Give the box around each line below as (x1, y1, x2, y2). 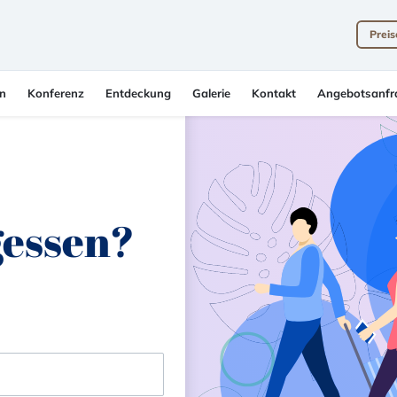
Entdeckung (105, 86, 171, 100)
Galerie (192, 86, 230, 100)
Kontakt (252, 86, 296, 100)
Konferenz (27, 86, 84, 100)
